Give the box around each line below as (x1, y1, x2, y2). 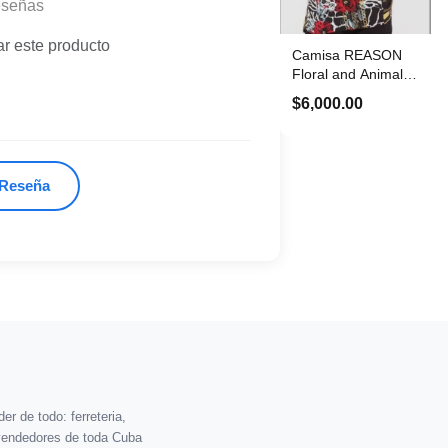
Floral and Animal (291, 65, 403, 82)
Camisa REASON (291, 46, 402, 63)
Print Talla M (291, 84, 370, 101)
